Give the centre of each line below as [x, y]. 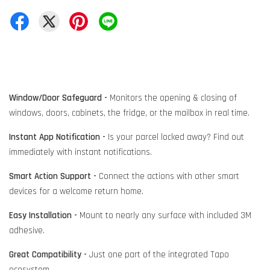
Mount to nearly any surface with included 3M [164, 216]
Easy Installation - [43, 216]
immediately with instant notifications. [80, 152]
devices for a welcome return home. [76, 192]
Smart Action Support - [53, 177]
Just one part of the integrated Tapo [158, 255]
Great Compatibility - [48, 255]
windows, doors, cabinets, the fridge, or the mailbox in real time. [129, 113]
